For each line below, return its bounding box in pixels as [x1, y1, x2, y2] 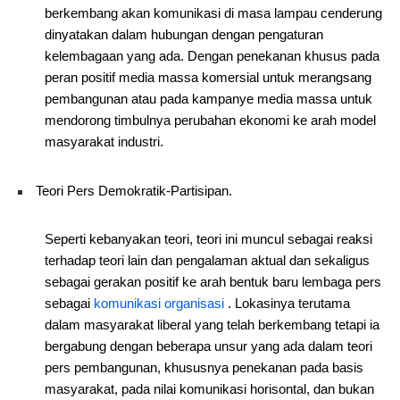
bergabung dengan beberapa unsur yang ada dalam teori [45, 338, 372, 354]
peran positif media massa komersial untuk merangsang [45, 70, 371, 85]
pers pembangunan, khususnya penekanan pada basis [45, 360, 363, 375]
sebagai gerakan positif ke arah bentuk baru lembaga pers [45, 274, 381, 289]
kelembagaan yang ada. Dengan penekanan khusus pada [45, 48, 379, 63]
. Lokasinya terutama [224, 296, 350, 311]
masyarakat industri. [45, 134, 163, 149]
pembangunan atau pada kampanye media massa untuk [45, 91, 372, 106]
